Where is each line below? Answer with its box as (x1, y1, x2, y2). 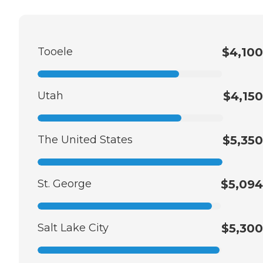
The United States (38, 133, 133, 146)
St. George (38, 177, 92, 190)
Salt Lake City (38, 221, 109, 234)
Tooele (38, 45, 73, 58)
